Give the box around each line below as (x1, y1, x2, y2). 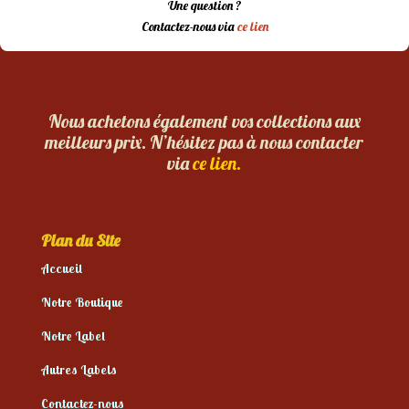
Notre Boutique (40, 294, 123, 311)
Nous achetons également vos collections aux (47, 110, 361, 133)
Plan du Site (40, 230, 121, 252)
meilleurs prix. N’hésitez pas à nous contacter (45, 131, 364, 154)
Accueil (40, 260, 82, 278)
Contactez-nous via (141, 18, 237, 36)
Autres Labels (40, 362, 117, 379)
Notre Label (40, 328, 105, 345)
